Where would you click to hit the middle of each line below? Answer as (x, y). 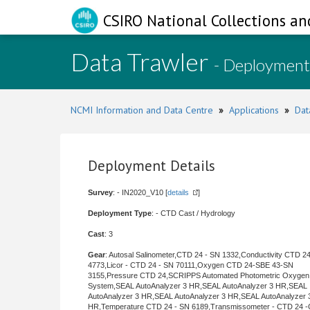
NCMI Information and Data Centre (142, 110)
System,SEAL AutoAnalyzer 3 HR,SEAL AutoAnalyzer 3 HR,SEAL (198, 286)
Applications (254, 110)
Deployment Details (152, 166)
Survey (100, 192)
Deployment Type (120, 213)
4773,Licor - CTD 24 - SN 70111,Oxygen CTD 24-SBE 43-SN (191, 265)
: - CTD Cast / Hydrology (193, 213)
